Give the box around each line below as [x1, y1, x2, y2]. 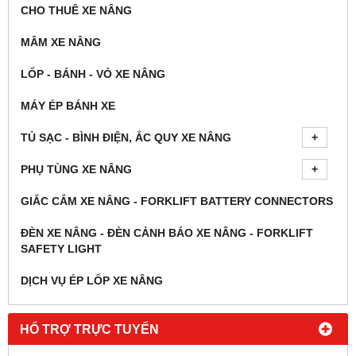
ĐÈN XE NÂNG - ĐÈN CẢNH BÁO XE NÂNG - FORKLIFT [21, 226, 313, 240]
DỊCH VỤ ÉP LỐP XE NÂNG [21, 274, 163, 288]
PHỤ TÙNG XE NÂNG [21, 163, 132, 176]
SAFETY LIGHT [21, 242, 102, 256]
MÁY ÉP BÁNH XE [21, 99, 115, 113]
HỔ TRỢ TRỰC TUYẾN [20, 322, 159, 337]
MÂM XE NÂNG [21, 36, 101, 49]
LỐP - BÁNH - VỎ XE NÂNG [21, 68, 165, 81]
